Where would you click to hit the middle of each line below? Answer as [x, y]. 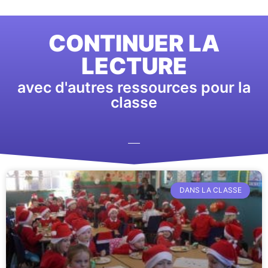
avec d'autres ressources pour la [134, 87]
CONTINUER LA [134, 43]
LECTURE [134, 66]
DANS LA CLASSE [210, 190]
